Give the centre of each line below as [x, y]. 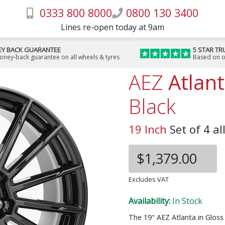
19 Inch [148, 129]
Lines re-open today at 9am [113, 27]
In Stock [187, 201]
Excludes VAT [149, 179]
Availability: [150, 201]
